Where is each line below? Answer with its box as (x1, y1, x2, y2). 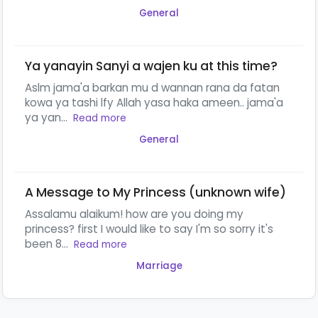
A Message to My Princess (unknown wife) (25, 183, 286, 201)
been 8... (25, 236, 71, 251)
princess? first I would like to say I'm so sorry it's (25, 221, 273, 236)
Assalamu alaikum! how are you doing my (25, 206, 243, 221)
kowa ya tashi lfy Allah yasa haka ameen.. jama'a (25, 94, 283, 110)
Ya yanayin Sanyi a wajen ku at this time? (25, 57, 278, 75)
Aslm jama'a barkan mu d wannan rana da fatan (25, 79, 280, 95)
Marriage (136, 258, 182, 273)
